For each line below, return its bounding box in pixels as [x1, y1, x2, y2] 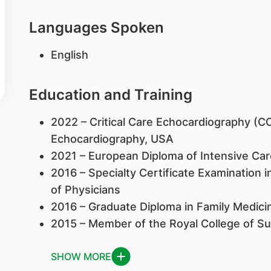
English [50, 48, 88, 61]
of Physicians [50, 183, 120, 196]
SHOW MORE [50, 250, 111, 263]
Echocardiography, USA [50, 132, 174, 145]
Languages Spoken [28, 19, 164, 36]
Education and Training [28, 86, 192, 103]
